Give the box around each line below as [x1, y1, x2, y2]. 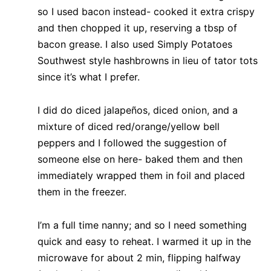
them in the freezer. [38, 185, 129, 198]
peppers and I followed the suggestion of [38, 136, 227, 149]
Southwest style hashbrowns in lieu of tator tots [38, 54, 258, 67]
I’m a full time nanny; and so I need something [38, 218, 247, 231]
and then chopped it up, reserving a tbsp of [38, 21, 237, 34]
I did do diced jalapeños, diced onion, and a [38, 103, 238, 116]
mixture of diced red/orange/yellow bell [38, 120, 220, 132]
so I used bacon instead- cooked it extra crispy [38, 5, 255, 18]
